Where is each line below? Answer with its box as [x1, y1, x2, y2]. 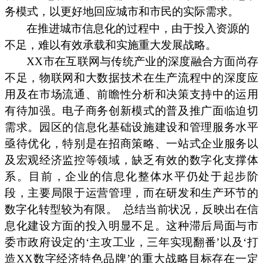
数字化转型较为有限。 [5, 203, 117, 216]
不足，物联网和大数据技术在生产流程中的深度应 [5, 72, 258, 85]
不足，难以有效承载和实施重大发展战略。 [5, 39, 217, 52]
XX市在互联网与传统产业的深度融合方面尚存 [26, 55, 258, 68]
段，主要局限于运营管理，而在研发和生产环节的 [5, 187, 258, 200]
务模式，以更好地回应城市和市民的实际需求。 [5, 5, 239, 18]
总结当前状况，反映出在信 [123, 203, 259, 216]
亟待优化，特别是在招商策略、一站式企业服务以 [5, 137, 258, 150]
